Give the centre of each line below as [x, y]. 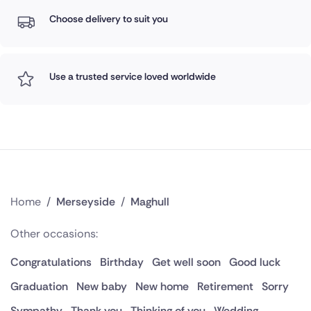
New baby [102, 287]
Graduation [39, 287]
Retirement [225, 287]
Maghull [150, 202]
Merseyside [86, 202]
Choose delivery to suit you [108, 19]
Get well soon [186, 262]
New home [162, 287]
